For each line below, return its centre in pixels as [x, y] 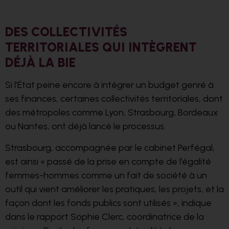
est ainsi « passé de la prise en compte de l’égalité [108, 161]
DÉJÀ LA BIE [40, 63]
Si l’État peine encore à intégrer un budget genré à [109, 85]
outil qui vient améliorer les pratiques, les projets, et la [114, 189]
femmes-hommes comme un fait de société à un [106, 175]
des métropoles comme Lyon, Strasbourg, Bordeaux [112, 113]
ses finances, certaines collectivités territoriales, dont [114, 99]
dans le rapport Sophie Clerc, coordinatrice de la [105, 216]
